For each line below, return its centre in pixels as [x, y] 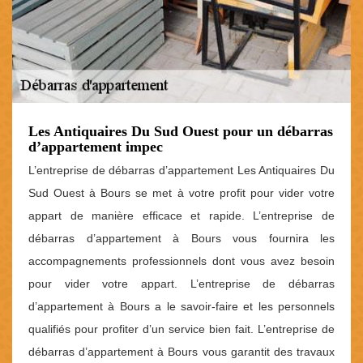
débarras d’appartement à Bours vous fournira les [181, 239]
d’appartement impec [96, 147]
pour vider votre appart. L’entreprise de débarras [181, 284]
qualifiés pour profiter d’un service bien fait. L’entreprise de [181, 329]
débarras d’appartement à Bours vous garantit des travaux [181, 352]
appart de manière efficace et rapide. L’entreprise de [181, 216]
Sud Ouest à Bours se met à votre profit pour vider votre [181, 193]
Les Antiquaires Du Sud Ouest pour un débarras [181, 132]
